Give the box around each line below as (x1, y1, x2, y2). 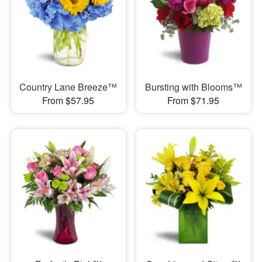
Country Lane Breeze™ (19, 80, 118, 94)
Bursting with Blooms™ (144, 80, 242, 94)
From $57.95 (42, 93, 95, 107)
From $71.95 (167, 93, 220, 107)
